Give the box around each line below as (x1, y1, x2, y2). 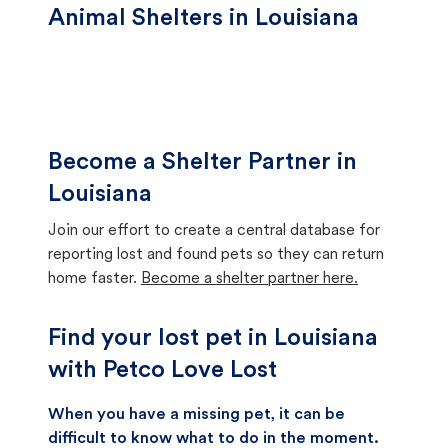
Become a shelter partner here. (141, 271, 358, 287)
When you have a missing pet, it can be (48, 407, 345, 423)
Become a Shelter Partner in (48, 151, 357, 175)
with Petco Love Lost (48, 359, 277, 383)
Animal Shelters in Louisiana (48, 7, 359, 31)
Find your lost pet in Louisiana (48, 327, 378, 351)
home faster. (48, 271, 137, 287)
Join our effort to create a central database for (48, 223, 380, 239)
